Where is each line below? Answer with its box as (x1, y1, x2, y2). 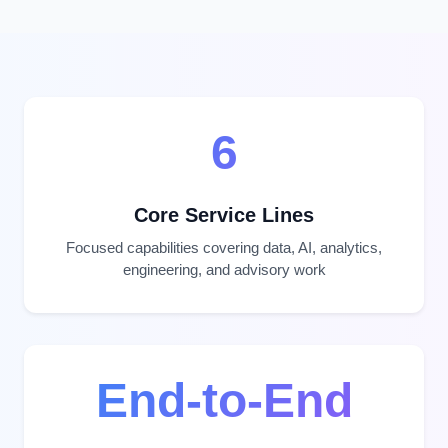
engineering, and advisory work (122, 261, 326, 279)
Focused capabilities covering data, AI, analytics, (66, 239, 382, 257)
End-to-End (95, 374, 353, 428)
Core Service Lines (134, 204, 314, 227)
